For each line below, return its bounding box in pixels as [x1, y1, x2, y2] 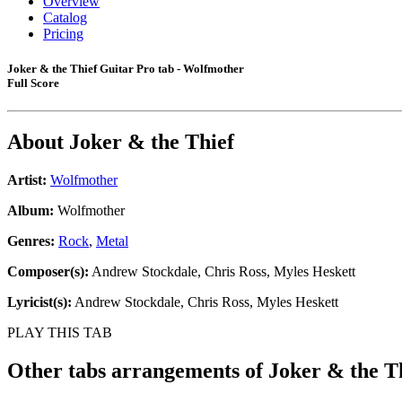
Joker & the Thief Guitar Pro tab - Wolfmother [7, 62, 244, 76]
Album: [7, 203, 54, 219]
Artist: [7, 172, 47, 188]
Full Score [7, 76, 59, 91]
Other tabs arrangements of [7, 359, 268, 383]
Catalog [43, 10, 87, 25]
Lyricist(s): [7, 294, 72, 310]
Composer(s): [7, 264, 89, 280]
